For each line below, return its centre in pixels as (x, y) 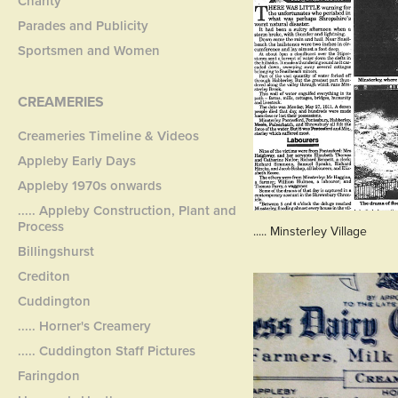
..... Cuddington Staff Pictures (107, 350)
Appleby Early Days (77, 160)
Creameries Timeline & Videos (109, 135)
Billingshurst (56, 251)
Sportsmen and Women (89, 50)
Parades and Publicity (84, 25)
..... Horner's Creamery (85, 326)
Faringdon (49, 375)
